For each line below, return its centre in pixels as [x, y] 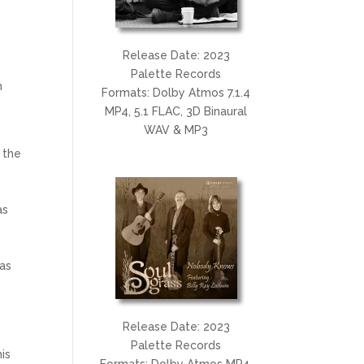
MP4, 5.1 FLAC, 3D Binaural [176, 111]
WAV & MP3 [176, 130]
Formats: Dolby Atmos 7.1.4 [176, 92]
